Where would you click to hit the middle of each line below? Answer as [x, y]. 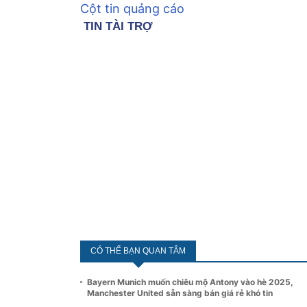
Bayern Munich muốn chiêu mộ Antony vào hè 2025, [190, 282]
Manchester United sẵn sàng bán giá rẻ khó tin [180, 293]
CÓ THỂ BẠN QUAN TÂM [138, 250]
